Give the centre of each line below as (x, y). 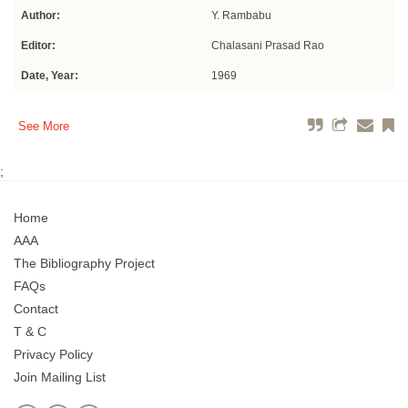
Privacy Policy (53, 355)
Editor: (38, 46)
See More (44, 127)
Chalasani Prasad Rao (268, 46)
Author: (41, 16)
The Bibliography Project (84, 264)
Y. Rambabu (241, 16)
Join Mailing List (60, 377)
